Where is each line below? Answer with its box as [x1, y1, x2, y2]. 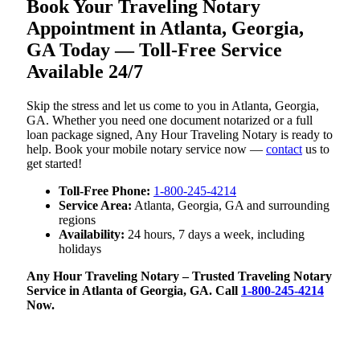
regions [59, 212, 96, 227]
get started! [27, 156, 82, 170]
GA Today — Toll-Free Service [27, 39, 282, 60]
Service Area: [59, 198, 132, 212]
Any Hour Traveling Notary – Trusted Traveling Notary [27, 268, 332, 283]
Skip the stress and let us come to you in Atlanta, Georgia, [27, 98, 319, 112]
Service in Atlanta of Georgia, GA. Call [27, 283, 241, 297]
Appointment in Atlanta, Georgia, [27, 17, 304, 39]
